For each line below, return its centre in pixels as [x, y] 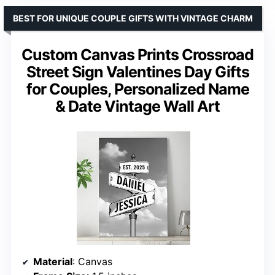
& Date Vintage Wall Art [137, 106]
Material [53, 261]
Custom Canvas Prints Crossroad [137, 54]
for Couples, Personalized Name [137, 89]
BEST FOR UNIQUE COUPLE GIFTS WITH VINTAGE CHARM [133, 18]
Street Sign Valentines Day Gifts [137, 72]
